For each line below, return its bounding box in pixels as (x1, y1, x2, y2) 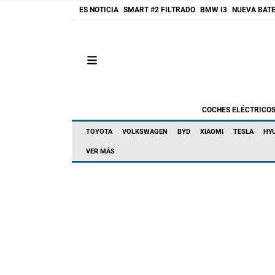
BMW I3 (200, 6, 227, 14)
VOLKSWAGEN (122, 128, 168, 136)
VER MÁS (86, 147, 115, 155)
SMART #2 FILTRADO (123, 6, 195, 14)
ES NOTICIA (79, 6, 118, 14)
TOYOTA (86, 128, 112, 136)
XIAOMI (200, 128, 223, 136)
